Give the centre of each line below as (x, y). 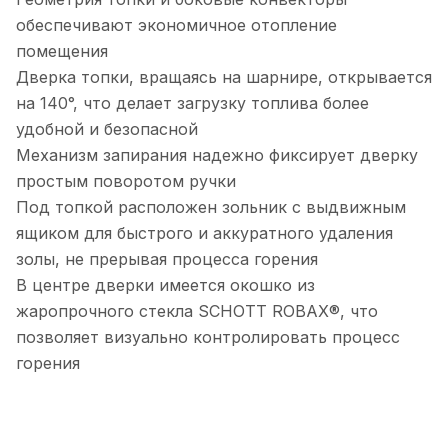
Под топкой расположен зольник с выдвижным (211, 207)
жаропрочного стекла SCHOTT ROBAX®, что (197, 311)
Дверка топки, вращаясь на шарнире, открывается (224, 77)
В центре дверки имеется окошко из (165, 285)
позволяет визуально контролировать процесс (208, 337)
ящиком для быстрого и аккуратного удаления (204, 233)
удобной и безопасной (107, 129)
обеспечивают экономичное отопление (176, 25)
